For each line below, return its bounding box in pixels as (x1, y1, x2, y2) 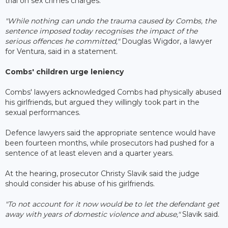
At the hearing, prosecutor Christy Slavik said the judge (5, 168, 199, 178)
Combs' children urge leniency (5, 67, 124, 76)
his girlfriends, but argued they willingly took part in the (5, 97, 199, 107)
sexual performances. (5, 107, 80, 117)
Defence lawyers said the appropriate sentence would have (5, 128, 216, 137)
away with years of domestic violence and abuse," (5, 209, 180, 219)
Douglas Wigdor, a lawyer (120, 36, 212, 46)
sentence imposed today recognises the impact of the (5, 26, 197, 36)
